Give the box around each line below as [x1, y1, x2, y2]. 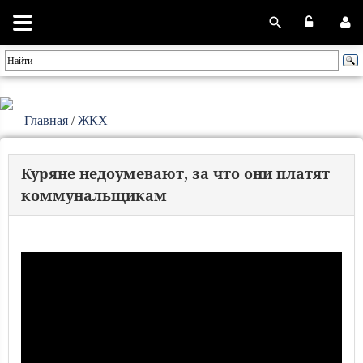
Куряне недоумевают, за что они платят [21, 164, 330, 183]
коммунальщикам [21, 186, 167, 205]
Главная [24, 113, 68, 127]
